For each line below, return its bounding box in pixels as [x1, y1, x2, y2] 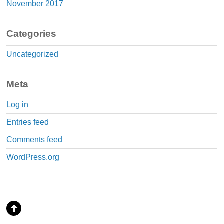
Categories [6, 28, 57, 39]
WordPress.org [6, 152, 60, 161]
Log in [6, 100, 29, 109]
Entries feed [6, 117, 49, 126]
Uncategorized [6, 49, 59, 58]
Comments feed [6, 135, 63, 144]
